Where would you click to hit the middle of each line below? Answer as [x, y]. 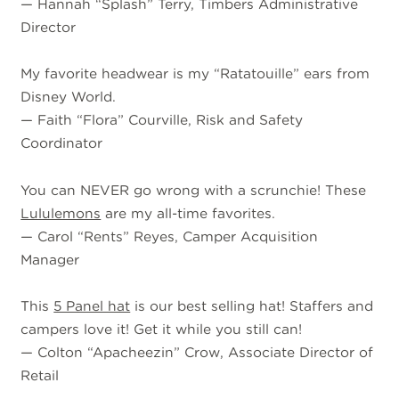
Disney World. [69, 97]
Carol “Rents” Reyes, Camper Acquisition [178, 236]
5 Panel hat [92, 305]
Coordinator [62, 143]
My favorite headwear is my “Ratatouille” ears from [195, 74]
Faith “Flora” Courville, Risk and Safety [171, 120]
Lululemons [61, 213]
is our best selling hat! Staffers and [252, 305]
